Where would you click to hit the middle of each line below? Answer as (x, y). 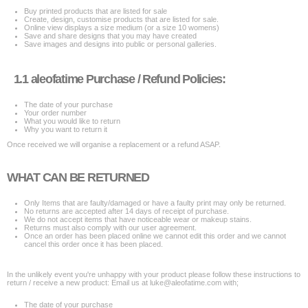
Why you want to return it (66, 129)
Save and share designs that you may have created (110, 36)
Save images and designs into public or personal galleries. (120, 44)
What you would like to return (72, 121)
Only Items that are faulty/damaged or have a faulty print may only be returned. (155, 203)
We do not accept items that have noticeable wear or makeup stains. (138, 219)
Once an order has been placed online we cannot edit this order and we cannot (155, 236)
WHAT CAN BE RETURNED (78, 177)
